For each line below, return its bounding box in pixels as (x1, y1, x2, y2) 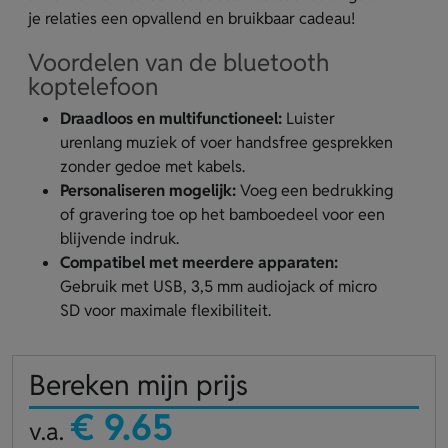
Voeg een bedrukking (236, 180, 393, 201)
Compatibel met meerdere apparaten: (60, 252, 338, 273)
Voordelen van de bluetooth (28, 47, 329, 78)
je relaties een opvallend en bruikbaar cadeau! (28, 8, 355, 29)
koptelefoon (28, 71, 158, 102)
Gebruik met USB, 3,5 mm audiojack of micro (60, 276, 377, 297)
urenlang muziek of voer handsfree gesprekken (60, 132, 393, 153)
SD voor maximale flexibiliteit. (60, 300, 271, 321)
